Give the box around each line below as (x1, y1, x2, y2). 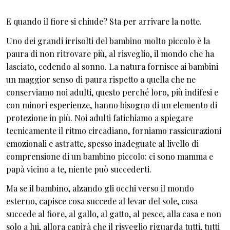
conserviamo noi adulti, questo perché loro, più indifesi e (6, 86, 218, 98)
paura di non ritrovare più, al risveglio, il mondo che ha (6, 48, 214, 59)
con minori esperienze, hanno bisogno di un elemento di (6, 99, 217, 110)
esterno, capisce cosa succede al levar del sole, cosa (6, 196, 198, 206)
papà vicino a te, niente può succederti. (6, 163, 151, 175)
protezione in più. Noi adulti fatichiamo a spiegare (6, 112, 193, 123)
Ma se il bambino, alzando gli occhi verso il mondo (6, 183, 194, 194)
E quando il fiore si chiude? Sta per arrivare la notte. (6, 16, 202, 27)
